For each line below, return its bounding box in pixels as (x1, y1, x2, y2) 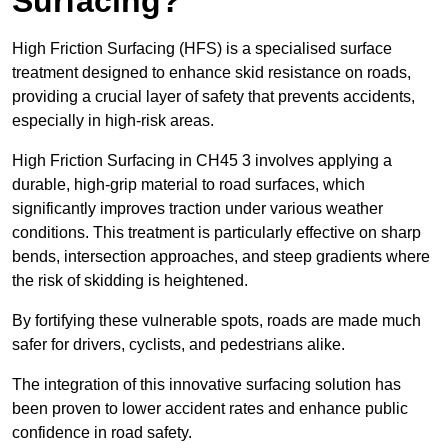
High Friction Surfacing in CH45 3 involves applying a (12, 152, 392, 170)
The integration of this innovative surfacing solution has (12, 376, 401, 394)
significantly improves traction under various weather (12, 200, 383, 218)
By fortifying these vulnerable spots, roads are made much (12, 312, 421, 330)
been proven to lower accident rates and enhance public (12, 400, 408, 418)
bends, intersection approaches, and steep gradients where (12, 248, 430, 266)
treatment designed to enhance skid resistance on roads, (12, 64, 411, 82)
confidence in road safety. (12, 424, 192, 442)
